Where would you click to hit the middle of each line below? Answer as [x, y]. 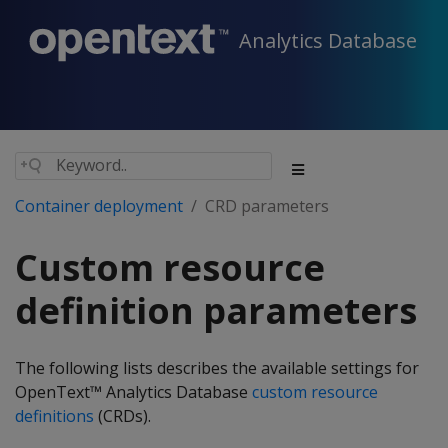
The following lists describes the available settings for [217, 368]
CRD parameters [267, 206]
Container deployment [99, 206]
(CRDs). [122, 416]
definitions [54, 416]
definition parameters [216, 310]
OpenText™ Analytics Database [133, 392]
